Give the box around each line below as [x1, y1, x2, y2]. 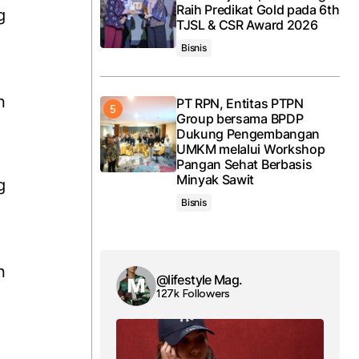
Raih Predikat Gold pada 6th [176, 2, 340, 18]
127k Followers [156, 286, 231, 301]
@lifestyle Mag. [156, 271, 243, 288]
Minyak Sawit [176, 171, 255, 188]
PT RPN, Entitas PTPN [176, 95, 304, 111]
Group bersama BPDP [176, 111, 304, 127]
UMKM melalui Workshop [176, 141, 325, 157]
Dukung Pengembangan [176, 126, 320, 142]
